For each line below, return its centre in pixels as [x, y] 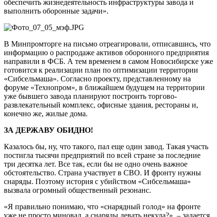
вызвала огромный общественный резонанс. [77, 190]
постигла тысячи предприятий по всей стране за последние [102, 155]
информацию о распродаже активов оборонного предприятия [106, 52]
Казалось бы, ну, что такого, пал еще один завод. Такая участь [106, 146]
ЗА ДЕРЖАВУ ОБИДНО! [48, 130]
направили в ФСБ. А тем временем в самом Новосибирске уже [108, 61]
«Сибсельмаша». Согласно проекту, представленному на [97, 78]
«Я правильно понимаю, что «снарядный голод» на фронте [102, 206]
